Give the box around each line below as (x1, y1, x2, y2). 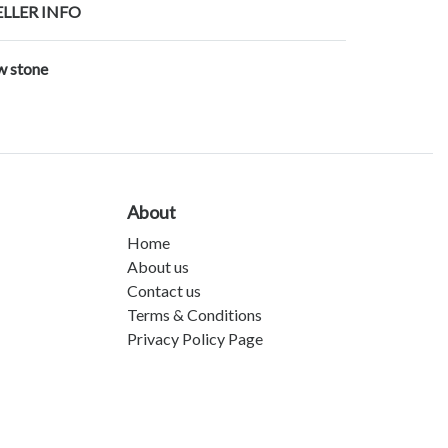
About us (127, 257, 189, 277)
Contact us (127, 281, 201, 301)
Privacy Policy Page (127, 329, 263, 349)
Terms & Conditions (127, 305, 262, 325)
